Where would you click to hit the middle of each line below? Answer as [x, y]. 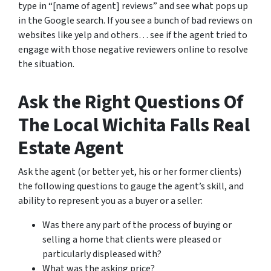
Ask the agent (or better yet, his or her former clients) [130, 172]
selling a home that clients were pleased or [132, 240]
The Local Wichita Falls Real [134, 125]
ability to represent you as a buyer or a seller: [110, 201]
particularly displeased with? [102, 254]
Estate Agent [71, 148]
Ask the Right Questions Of [131, 102]
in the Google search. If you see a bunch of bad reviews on [135, 21]
